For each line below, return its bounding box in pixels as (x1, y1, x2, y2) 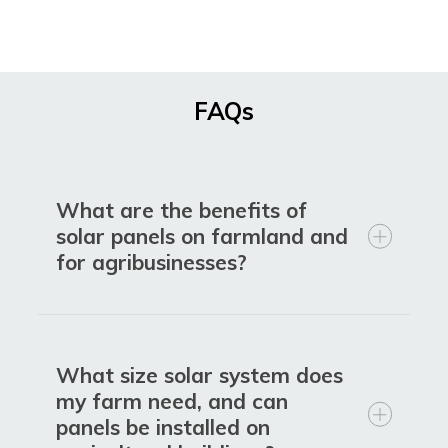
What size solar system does (56, 362, 343, 389)
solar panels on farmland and (56, 223, 348, 250)
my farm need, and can (56, 388, 288, 415)
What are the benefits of (56, 197, 307, 224)
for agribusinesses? (56, 249, 247, 276)
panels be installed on (56, 414, 270, 441)
